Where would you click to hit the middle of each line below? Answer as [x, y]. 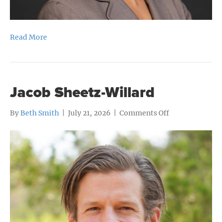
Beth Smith [40, 113]
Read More [28, 37]
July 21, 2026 [89, 113]
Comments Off [144, 113]
